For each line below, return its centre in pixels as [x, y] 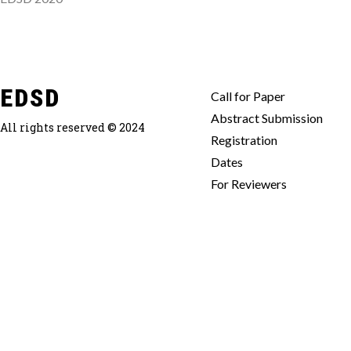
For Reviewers [248, 184]
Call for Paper [248, 96]
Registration [244, 140]
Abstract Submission [266, 118]
